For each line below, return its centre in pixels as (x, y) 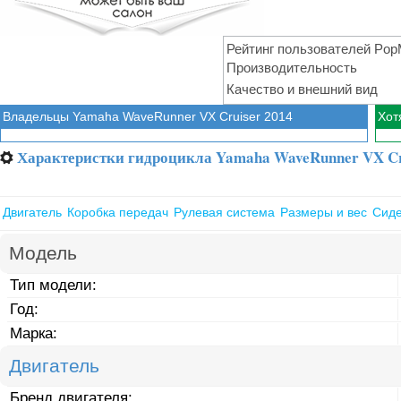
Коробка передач (118, 212)
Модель (43, 252)
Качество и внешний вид (302, 89)
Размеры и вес (324, 212)
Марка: (34, 333)
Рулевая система (224, 212)
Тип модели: (54, 285)
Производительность (292, 67)
